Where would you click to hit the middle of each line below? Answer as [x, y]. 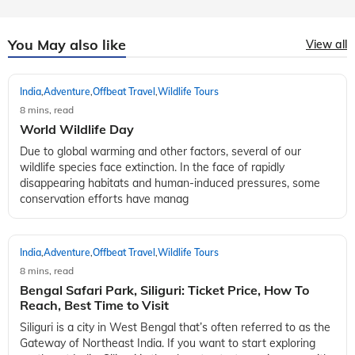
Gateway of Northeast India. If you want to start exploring [168, 343]
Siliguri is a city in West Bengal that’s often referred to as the [175, 327]
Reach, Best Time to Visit [94, 305]
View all [326, 44]
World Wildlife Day [77, 129]
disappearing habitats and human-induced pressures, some [170, 183]
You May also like [67, 44]
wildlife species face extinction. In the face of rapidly [152, 167]
